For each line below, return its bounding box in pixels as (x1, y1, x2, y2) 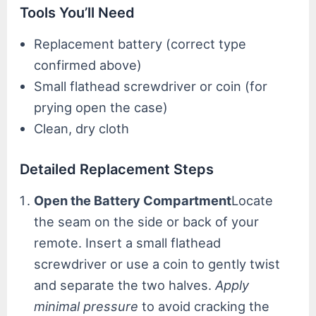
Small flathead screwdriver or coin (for (34, 78, 268, 95)
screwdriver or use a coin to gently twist (34, 256, 281, 272)
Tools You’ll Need (20, 4, 135, 22)
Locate (231, 193, 274, 209)
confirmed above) (34, 57, 142, 73)
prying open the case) (34, 99, 169, 116)
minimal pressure (34, 298, 139, 315)
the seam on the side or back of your (34, 214, 260, 230)
